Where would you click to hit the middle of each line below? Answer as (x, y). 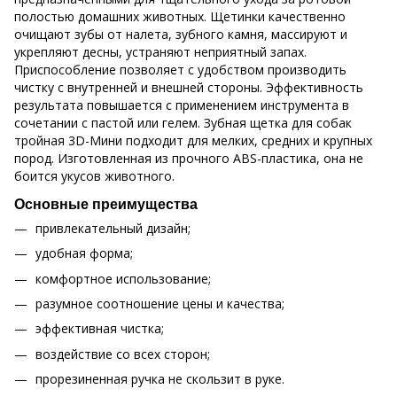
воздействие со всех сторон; (123, 354)
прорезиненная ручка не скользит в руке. (160, 379)
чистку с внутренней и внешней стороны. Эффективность (189, 87)
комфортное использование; (123, 278)
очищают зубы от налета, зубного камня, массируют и (181, 34)
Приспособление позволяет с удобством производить (180, 69)
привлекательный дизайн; (113, 228)
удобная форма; (84, 253)
